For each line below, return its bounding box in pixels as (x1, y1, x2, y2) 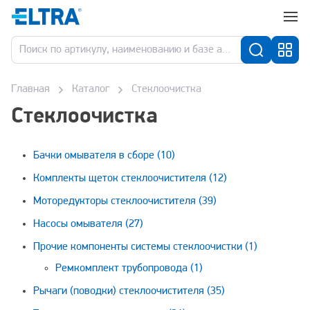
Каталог (72, 84, 109, 95)
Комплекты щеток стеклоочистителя (33, 173, 209, 184)
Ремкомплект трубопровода (55, 263, 190, 274)
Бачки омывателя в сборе (33, 150, 157, 161)
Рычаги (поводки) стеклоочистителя (33, 286, 207, 297)
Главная (11, 84, 50, 95)
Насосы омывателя (33, 219, 125, 230)
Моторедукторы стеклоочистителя (33, 196, 199, 207)
